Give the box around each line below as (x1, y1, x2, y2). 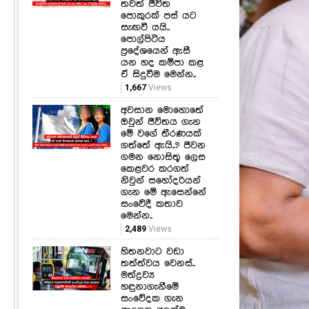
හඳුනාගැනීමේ (120, 281, 179, 292)
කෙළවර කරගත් (120, 163, 189, 175)
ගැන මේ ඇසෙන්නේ (120, 186, 206, 198)
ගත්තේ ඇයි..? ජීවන (120, 139, 206, 151)
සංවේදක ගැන (120, 292, 183, 304)
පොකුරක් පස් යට (120, 10, 197, 21)
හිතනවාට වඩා (120, 246, 184, 257)
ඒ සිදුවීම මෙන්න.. (120, 68, 196, 80)
